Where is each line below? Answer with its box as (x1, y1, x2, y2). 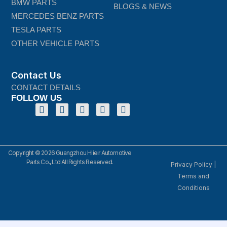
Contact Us (11, 69, 62, 81)
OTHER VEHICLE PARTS (11, 39, 100, 48)
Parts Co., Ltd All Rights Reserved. (26, 158, 113, 166)
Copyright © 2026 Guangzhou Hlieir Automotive (8, 148, 132, 157)
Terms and (177, 172, 210, 180)
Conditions (177, 183, 210, 192)
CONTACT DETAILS (11, 83, 81, 92)
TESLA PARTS (11, 25, 62, 34)
